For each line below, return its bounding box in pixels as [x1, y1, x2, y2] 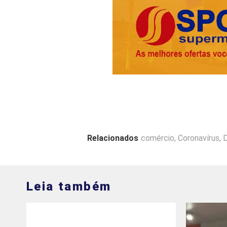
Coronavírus [178, 133, 219, 143]
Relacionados [87, 133, 138, 143]
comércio [141, 133, 174, 143]
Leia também [26, 179, 111, 194]
